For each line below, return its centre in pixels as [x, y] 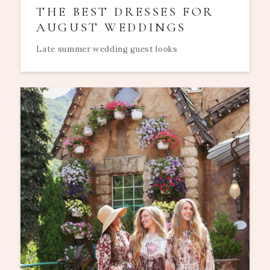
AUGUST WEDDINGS [111, 28]
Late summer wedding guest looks [107, 49]
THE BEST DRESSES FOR [125, 12]
